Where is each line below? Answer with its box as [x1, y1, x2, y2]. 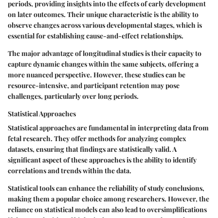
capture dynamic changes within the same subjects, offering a [8, 59, 199, 69]
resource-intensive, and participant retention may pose [8, 80, 180, 90]
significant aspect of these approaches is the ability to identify [8, 155, 197, 164]
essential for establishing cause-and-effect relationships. [8, 31, 183, 40]
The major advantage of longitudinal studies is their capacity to [8, 48, 201, 58]
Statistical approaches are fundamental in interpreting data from [8, 123, 209, 132]
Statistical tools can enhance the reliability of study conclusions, [8, 183, 204, 193]
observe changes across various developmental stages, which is [8, 20, 202, 30]
